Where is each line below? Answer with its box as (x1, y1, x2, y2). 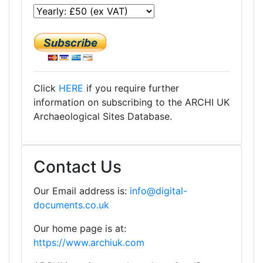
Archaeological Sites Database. (33, 110, 172, 122)
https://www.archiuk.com (33, 237, 144, 248)
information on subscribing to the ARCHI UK (33, 96, 230, 108)
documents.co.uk (33, 199, 109, 211)
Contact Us (33, 157, 122, 177)
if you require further (83, 82, 179, 94)
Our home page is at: (33, 222, 126, 234)
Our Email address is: (33, 185, 130, 197)
